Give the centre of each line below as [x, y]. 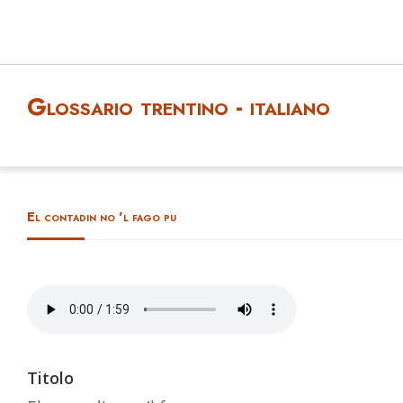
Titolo [50, 378]
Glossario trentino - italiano [179, 107]
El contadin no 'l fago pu [102, 217]
